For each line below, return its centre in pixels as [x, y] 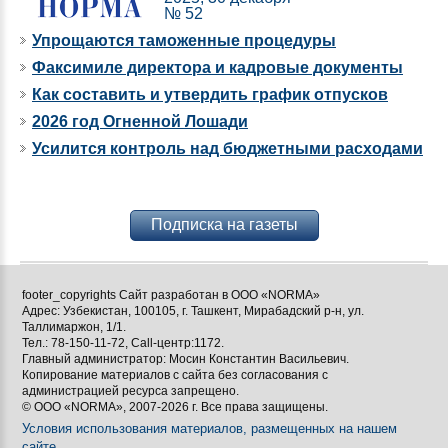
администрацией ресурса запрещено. [130, 390]
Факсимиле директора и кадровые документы [217, 67]
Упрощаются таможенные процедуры [184, 40]
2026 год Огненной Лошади [140, 121]
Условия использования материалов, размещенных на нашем [209, 428]
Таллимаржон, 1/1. [74, 326]
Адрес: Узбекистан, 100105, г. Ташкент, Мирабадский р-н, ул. [193, 310]
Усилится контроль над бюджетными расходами [227, 148]
